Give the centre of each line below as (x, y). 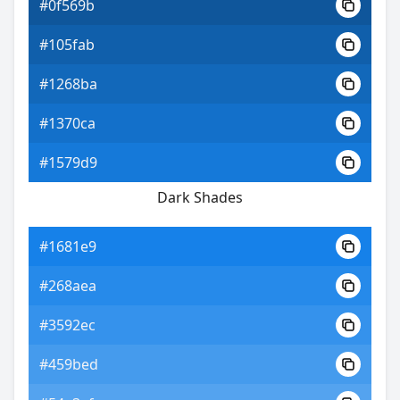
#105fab (67, 45)
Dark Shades (200, 197)
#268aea (68, 286)
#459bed (69, 364)
